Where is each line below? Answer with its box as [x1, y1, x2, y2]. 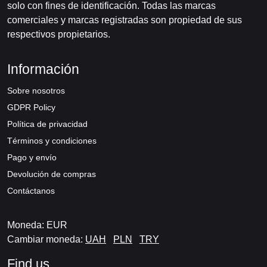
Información [7, 61, 79, 77]
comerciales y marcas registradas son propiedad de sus [7, 15, 242, 25]
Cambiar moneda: [7, 234, 85, 244]
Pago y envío [7, 153, 57, 162]
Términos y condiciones [7, 136, 97, 145]
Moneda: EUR [7, 220, 67, 230]
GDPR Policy [7, 103, 55, 112]
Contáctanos [7, 186, 55, 195]
